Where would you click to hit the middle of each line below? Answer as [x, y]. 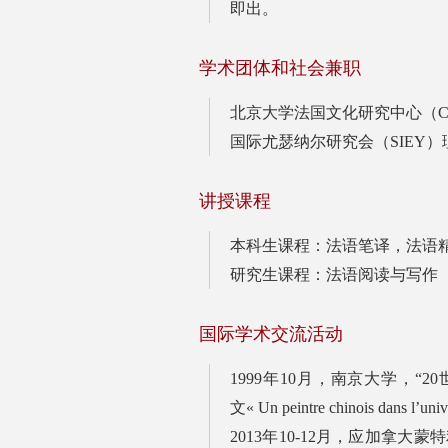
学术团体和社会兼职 [280, 67]
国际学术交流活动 [271, 333]
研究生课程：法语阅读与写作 [334, 274]
